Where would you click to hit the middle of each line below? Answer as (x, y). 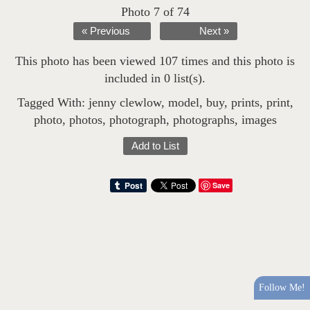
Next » (214, 31)
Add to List (155, 146)
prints (245, 103)
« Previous (106, 31)
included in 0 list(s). (155, 79)
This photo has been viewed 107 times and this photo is (155, 61)
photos (85, 120)
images (259, 120)
